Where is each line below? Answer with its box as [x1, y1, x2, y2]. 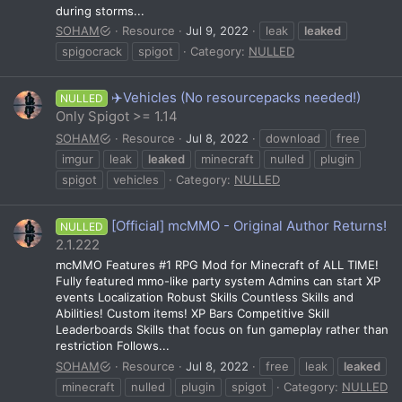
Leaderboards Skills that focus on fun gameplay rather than [56, 322, 389, 337]
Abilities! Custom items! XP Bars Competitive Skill [56, 306, 329, 321]
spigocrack [62, 43, 122, 58]
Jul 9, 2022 [186, 22, 249, 38]
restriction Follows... [56, 338, 170, 354]
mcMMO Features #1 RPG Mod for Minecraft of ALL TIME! [56, 258, 379, 273]
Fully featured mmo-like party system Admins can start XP [56, 274, 380, 289]
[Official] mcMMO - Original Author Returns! [111, 217, 388, 235]
